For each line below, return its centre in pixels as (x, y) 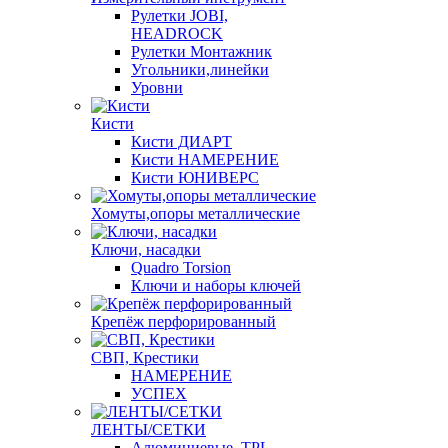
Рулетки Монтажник (201, 51)
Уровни (157, 87)
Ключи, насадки (146, 249)
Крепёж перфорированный (183, 321)
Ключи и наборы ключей (216, 285)
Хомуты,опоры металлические (195, 213)
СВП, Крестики (145, 357)
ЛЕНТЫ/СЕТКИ (148, 429)
